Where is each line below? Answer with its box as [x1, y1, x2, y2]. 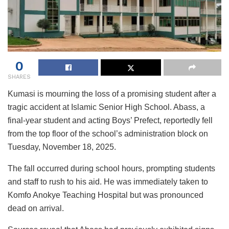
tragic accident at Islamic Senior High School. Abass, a [8, 102, 205, 111]
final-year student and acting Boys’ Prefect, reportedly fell [8, 116, 213, 125]
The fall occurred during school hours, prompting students [8, 164, 215, 173]
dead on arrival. [8, 203, 64, 213]
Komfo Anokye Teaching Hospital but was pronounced [8, 190, 203, 199]
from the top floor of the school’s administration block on [8, 129, 208, 138]
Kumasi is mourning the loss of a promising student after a [8, 89, 216, 98]
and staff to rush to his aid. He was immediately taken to [8, 177, 208, 186]
